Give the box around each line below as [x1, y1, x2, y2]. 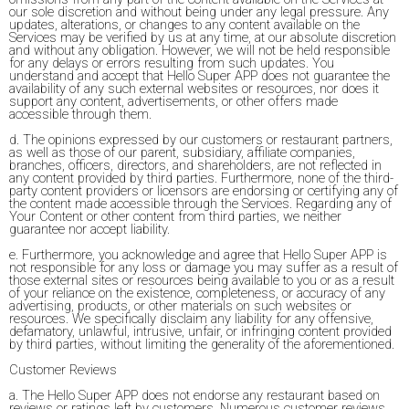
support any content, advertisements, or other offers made [9, 93, 338, 110]
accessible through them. [9, 106, 152, 122]
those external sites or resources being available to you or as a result [9, 272, 394, 288]
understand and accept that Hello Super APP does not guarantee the [9, 68, 390, 84]
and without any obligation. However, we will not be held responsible [9, 42, 390, 58]
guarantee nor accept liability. [9, 221, 170, 237]
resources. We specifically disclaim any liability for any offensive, [9, 310, 373, 327]
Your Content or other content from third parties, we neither [9, 208, 341, 225]
